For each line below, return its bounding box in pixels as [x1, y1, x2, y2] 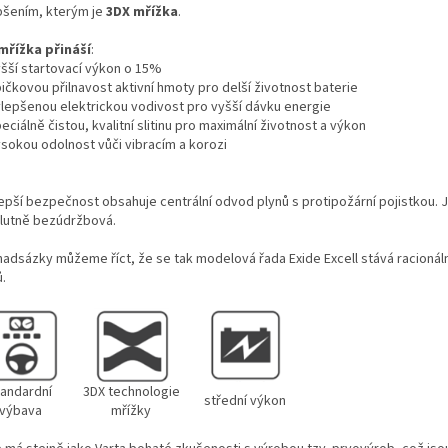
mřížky [111, 400, 151, 421]
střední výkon [203, 390, 286, 411]
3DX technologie [82, 381, 180, 402]
